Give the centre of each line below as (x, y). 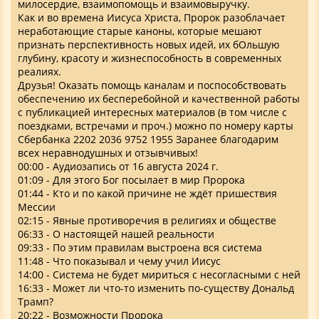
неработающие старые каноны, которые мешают (140, 31)
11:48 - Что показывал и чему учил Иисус (119, 261)
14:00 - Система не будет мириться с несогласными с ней (159, 274)
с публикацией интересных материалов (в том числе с (152, 112)
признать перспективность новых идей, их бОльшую (149, 44)
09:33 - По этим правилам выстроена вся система (140, 247)
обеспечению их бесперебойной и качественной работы (159, 98)
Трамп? (36, 301)
